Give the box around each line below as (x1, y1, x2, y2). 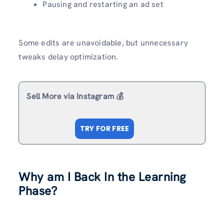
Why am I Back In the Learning (18, 168, 186, 184)
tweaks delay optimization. (18, 51, 118, 62)
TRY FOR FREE (79, 123, 129, 134)
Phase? (18, 182, 57, 198)
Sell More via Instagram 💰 (26, 91, 124, 102)
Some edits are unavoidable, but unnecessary (18, 37, 188, 48)
